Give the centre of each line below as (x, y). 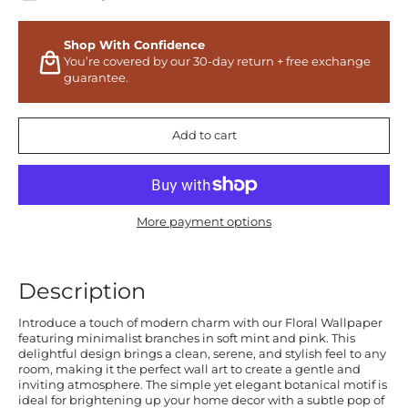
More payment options (204, 221)
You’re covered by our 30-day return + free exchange (217, 61)
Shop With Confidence (134, 45)
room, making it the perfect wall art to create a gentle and (189, 370)
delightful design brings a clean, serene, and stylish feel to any (202, 354)
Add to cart (204, 135)
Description (82, 291)
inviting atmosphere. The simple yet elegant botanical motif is (203, 385)
